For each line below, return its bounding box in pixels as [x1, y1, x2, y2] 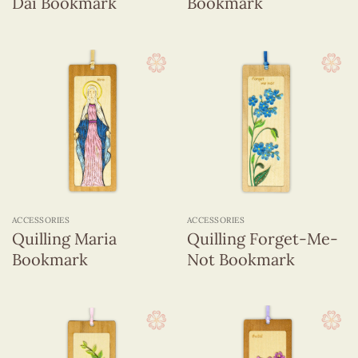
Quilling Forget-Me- [186, 229, 338, 249]
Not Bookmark [186, 249, 295, 270]
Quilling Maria [11, 229, 117, 249]
